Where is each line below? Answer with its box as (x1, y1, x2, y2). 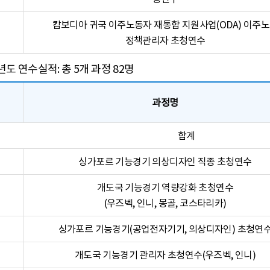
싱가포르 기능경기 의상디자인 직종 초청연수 (78, 155, 252, 168)
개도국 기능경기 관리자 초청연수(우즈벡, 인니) (74, 249, 256, 261)
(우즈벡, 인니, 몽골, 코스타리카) (104, 197, 227, 209)
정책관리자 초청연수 (125, 34, 206, 46)
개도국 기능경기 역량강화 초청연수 (96, 181, 234, 193)
